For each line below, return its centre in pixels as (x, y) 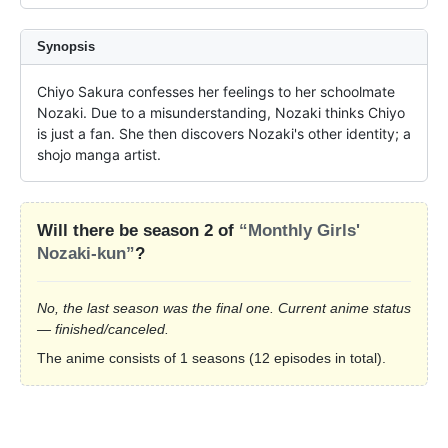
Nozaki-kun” (86, 253)
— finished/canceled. (103, 328)
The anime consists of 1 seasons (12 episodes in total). (211, 357)
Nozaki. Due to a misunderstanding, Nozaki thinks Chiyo (221, 112)
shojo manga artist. (99, 154)
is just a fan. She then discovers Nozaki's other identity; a (224, 133)
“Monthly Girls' (299, 230)
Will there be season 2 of (138, 230)
